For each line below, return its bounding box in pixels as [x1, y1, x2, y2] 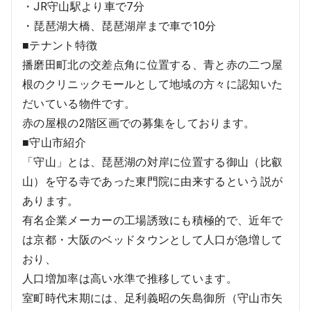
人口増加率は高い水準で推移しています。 [22, 272, 238, 285]
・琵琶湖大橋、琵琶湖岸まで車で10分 [22, 19, 217, 33]
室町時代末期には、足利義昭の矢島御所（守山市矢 [22, 292, 283, 305]
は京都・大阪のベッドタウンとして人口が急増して [22, 233, 283, 246]
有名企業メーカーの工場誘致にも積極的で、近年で [22, 214, 283, 227]
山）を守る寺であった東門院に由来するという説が [22, 175, 283, 188]
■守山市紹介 [22, 136, 86, 149]
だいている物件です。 [22, 97, 136, 110]
